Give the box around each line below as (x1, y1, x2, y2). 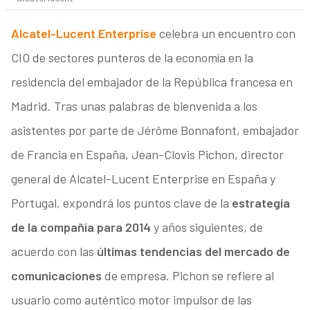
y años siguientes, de (150, 219, 263, 235)
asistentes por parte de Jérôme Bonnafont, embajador (10, 122, 299, 138)
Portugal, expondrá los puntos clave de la (10, 195, 232, 211)
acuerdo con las (10, 244, 97, 259)
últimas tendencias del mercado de (96, 244, 290, 259)
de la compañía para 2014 (10, 219, 151, 235)
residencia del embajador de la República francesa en (10, 74, 293, 90)
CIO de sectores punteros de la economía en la (10, 50, 253, 66)
